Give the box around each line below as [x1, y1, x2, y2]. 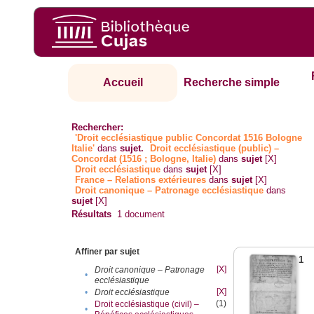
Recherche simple [184, 76, 280, 89]
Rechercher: [71, 122, 124, 133]
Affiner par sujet [75, 247, 140, 257]
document [122, 209, 165, 220]
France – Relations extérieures [75, 175, 207, 186]
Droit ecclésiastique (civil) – [95, 299, 200, 310]
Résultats [71, 209, 112, 220]
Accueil [102, 76, 143, 89]
